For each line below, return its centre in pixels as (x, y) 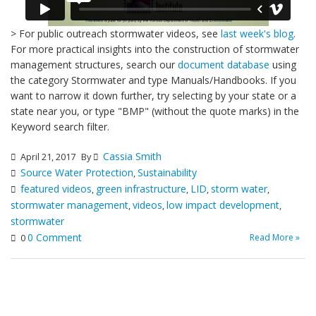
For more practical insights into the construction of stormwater (155, 49)
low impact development (223, 205)
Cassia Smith (132, 157)
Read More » (275, 238)
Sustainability (167, 173)
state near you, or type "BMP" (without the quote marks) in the (155, 111)
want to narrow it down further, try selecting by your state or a (153, 96)
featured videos (56, 189)
